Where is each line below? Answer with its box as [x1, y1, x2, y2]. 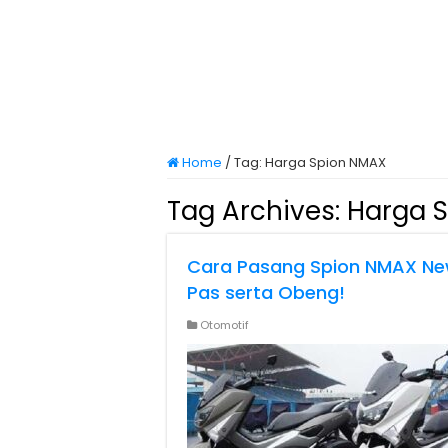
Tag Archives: [167, 193, 347, 229]
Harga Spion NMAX [265, 153, 386, 172]
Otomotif [200, 317, 249, 333]
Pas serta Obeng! [187, 280, 345, 305]
